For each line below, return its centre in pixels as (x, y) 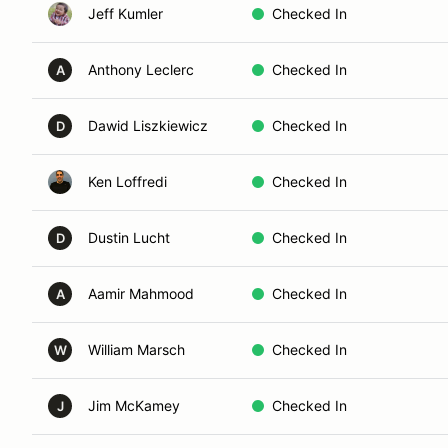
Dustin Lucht (129, 237)
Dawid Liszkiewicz (148, 125)
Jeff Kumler (125, 13)
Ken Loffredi (127, 181)
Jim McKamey (134, 405)
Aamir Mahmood (141, 293)
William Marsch (136, 349)
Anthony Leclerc (141, 69)
